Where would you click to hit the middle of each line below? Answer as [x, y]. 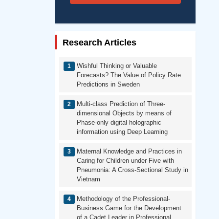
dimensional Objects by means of [124, 113]
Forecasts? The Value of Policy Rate [129, 75]
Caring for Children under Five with [125, 160]
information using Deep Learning [122, 131]
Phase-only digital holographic [119, 122]
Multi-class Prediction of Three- [121, 104]
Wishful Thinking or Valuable [117, 66]
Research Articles [99, 43]
